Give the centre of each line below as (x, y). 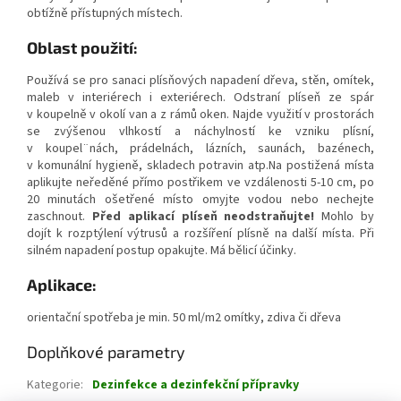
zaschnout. (56, 217)
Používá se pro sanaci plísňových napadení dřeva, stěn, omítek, (200, 81)
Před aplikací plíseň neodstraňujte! (203, 217)
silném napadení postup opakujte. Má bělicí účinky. (162, 251)
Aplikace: (62, 285)
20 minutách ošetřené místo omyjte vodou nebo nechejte (200, 200)
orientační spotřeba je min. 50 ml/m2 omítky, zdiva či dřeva (184, 318)
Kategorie (54, 385)
